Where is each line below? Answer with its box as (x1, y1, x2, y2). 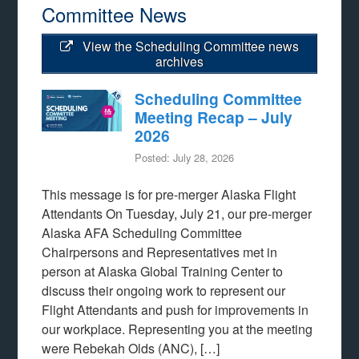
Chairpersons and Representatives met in (42, 242, 278, 261)
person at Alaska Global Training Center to (42, 261, 284, 280)
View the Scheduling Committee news (79, 36, 299, 55)
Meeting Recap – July (135, 105, 293, 128)
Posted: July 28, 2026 (135, 149, 235, 165)
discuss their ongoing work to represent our (42, 280, 286, 300)
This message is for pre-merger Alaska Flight (42, 184, 296, 204)
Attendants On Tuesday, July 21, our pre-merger (42, 204, 313, 223)
